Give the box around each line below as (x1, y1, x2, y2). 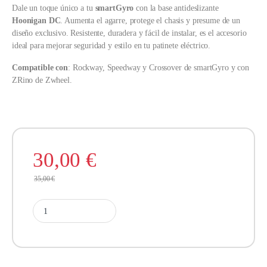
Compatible (12, 63, 54, 73)
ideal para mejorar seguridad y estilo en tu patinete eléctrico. (12, 41, 211, 51)
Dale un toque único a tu (12, 4, 95, 13)
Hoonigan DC (12, 16, 61, 26)
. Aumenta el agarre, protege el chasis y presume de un (60, 16, 240, 26)
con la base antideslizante (133, 4, 219, 13)
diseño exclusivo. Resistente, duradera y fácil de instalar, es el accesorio (12, 29, 247, 38)
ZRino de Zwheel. (12, 76, 72, 85)
